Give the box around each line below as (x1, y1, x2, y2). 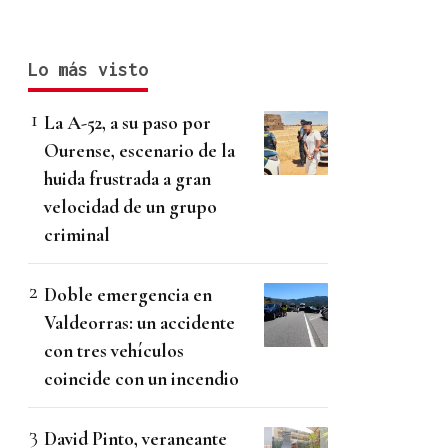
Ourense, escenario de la (44, 139, 235, 163)
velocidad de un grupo (44, 195, 217, 219)
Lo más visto (28, 59, 148, 81)
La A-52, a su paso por (44, 111, 211, 135)
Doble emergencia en (44, 283, 212, 307)
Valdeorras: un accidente (44, 311, 235, 335)
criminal (44, 223, 110, 247)
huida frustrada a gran (44, 167, 211, 191)
